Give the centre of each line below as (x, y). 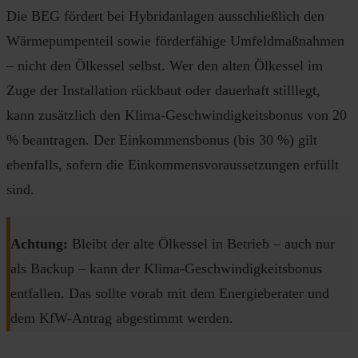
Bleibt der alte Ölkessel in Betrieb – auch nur (203, 243)
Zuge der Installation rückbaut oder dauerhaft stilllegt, (163, 91)
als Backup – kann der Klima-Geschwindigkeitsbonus (166, 268)
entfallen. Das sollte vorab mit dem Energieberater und (170, 293)
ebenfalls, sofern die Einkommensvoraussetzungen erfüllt (173, 165)
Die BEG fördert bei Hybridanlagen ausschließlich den (165, 16)
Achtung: (41, 243)
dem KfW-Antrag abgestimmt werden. (122, 318)
